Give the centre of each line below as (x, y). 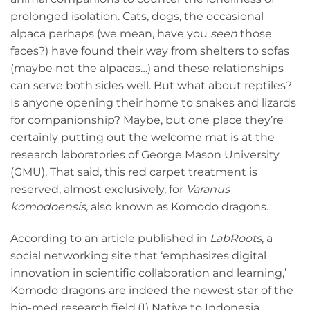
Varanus (208, 189)
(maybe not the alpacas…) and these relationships (147, 68)
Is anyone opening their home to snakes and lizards (153, 103)
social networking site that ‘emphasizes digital (138, 255)
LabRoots (236, 238)
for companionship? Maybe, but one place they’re (147, 120)
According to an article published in (110, 238)
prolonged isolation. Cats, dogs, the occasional (137, 16)
